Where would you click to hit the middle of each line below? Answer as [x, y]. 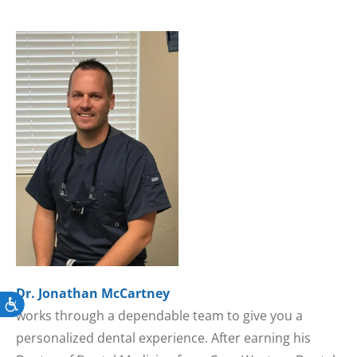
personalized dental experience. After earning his [163, 337]
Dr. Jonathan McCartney [93, 293]
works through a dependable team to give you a [159, 315]
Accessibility [45, 304]
